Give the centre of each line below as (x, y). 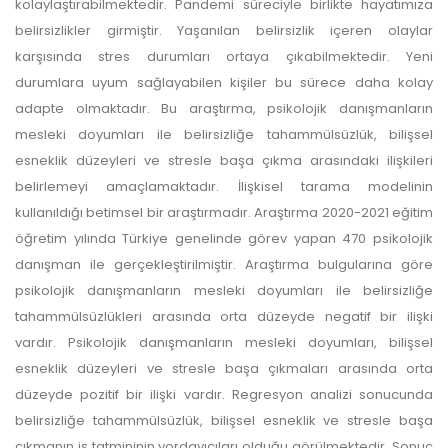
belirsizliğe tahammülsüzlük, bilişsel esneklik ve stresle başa (224, 420)
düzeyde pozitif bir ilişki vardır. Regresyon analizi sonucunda (224, 394)
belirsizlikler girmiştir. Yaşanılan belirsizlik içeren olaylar (224, 30)
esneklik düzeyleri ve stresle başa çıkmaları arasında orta (224, 368)
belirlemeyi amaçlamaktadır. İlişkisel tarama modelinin (224, 186)
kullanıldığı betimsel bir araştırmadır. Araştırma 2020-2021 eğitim (224, 212)
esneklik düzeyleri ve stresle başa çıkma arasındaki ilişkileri (224, 160)
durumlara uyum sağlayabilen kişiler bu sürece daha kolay (224, 82)
